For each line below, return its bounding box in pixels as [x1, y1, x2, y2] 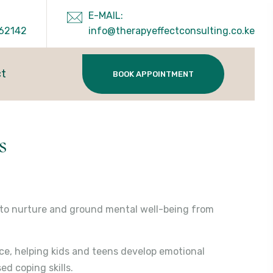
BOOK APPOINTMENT [113, 69, 194, 79]
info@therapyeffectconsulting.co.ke [88, 25, 255, 37]
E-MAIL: [88, 10, 123, 21]
